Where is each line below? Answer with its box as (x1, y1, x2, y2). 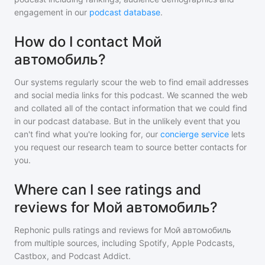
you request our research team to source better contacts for (14, 142, 247, 152)
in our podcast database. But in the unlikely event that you (14, 116, 240, 126)
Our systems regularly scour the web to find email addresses (14, 77, 248, 87)
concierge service (160, 129, 229, 139)
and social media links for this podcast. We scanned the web (14, 90, 248, 100)
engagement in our (14, 7, 89, 17)
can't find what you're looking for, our (14, 129, 158, 139)
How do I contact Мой (14, 33, 161, 50)
